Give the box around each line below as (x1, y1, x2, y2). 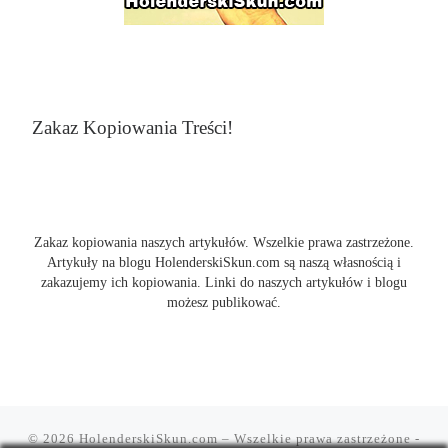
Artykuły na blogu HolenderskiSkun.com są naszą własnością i (47, 254, 401, 270)
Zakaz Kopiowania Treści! (31, 117, 233, 139)
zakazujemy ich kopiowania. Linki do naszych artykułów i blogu (41, 274, 407, 290)
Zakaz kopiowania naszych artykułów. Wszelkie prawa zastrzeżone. (34, 234, 414, 250)
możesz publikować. (167, 294, 281, 310)
